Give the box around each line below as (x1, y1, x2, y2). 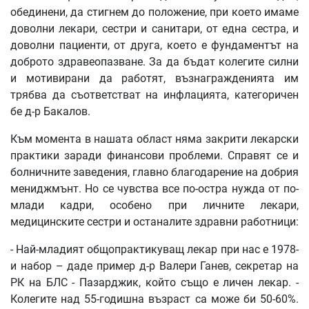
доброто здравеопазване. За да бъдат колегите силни (10, 55, 299, 69)
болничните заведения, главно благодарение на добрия (10, 166, 299, 179)
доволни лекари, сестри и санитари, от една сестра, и (10, 22, 299, 36)
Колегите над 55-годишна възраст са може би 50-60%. (10, 292, 299, 306)
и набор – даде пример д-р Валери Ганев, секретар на (10, 259, 299, 273)
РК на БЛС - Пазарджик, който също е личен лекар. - (10, 276, 299, 290)
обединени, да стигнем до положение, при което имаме (10, 6, 299, 19)
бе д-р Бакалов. (10, 105, 90, 119)
